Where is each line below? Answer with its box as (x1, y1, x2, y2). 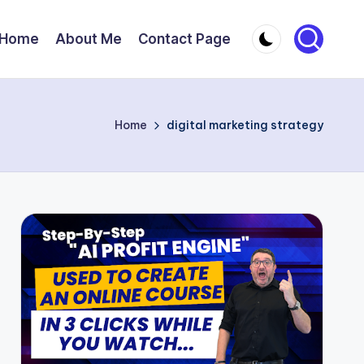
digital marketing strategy (167, 118, 323, 132)
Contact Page (138, 30, 231, 47)
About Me (55, 30, 122, 47)
